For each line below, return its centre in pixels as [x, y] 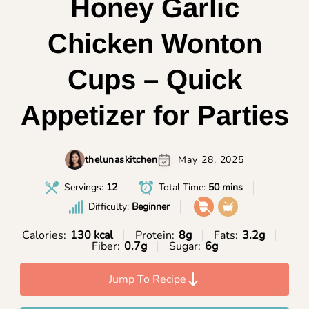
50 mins [225, 187]
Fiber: [106, 246]
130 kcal [92, 235]
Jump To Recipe [148, 279]
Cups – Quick [154, 79]
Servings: [85, 187]
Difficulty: [110, 206]
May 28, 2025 [211, 159]
